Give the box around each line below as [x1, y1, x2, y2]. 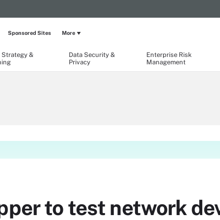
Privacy [68, 58, 90, 66]
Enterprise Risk [146, 51, 192, 58]
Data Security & [68, 51, 115, 58]
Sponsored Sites [8, 30, 51, 36]
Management [146, 58, 186, 66]
